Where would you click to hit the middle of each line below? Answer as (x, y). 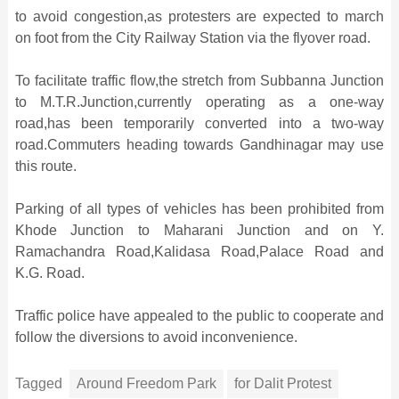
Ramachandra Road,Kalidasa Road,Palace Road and (199, 252)
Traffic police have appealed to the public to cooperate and (199, 316)
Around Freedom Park (146, 384)
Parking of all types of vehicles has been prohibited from (199, 209)
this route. (45, 167)
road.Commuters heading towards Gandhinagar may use (199, 145)
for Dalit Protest (282, 384)
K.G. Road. (49, 273)
